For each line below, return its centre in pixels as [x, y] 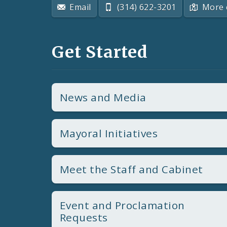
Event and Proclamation [122, 205]
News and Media [103, 97]
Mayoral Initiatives [109, 133]
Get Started [100, 52]
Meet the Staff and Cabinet [131, 169]
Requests [84, 217]
